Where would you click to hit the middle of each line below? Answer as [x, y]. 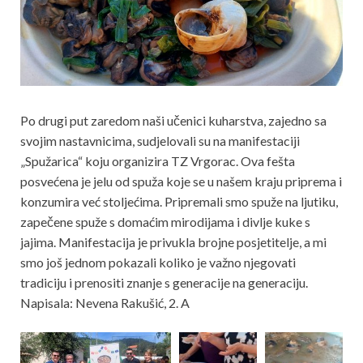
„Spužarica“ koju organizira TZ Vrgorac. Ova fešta [158, 160]
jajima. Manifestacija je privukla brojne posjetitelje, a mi [173, 241]
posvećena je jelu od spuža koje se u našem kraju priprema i [181, 181]
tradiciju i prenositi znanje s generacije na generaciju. [164, 282]
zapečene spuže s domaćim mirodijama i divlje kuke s [165, 221]
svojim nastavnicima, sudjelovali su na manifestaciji [160, 140]
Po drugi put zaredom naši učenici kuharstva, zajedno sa [173, 120]
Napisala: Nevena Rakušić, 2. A [105, 302]
